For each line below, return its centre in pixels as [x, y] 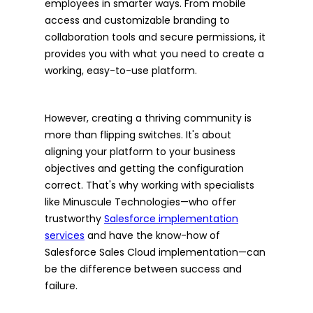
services [65, 236]
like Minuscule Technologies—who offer [140, 202]
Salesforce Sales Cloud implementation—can [155, 253]
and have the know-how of [152, 236]
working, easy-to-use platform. [121, 71]
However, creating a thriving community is [148, 118]
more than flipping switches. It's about [138, 135]
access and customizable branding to [137, 21]
